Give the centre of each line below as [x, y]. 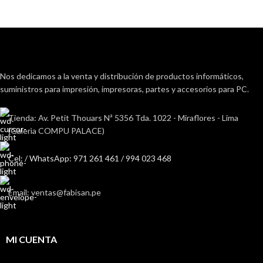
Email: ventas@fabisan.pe [55, 193]
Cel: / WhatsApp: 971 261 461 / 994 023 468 [90, 159]
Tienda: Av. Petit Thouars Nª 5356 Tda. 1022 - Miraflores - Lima [123, 118]
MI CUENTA [31, 240]
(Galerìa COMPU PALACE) [56, 131]
